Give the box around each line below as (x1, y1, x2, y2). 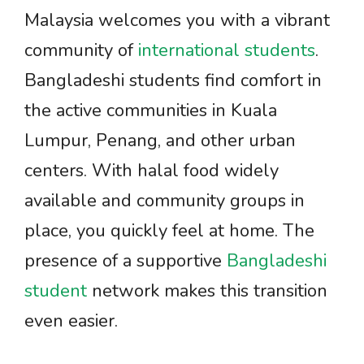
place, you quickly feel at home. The (24, 219, 314, 243)
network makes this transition (87, 279, 327, 303)
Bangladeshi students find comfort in (24, 68, 322, 93)
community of (24, 38, 138, 63)
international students (138, 38, 315, 63)
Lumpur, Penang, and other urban (24, 128, 296, 153)
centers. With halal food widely (24, 158, 279, 183)
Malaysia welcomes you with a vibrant (24, 8, 330, 32)
